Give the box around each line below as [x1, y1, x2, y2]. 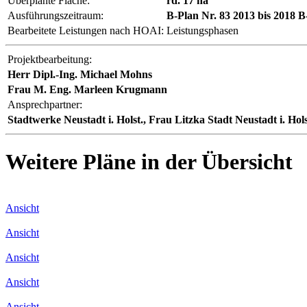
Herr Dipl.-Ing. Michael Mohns [8, 68, 152, 80]
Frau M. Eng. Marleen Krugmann [8, 83, 167, 95]
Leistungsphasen [167, 24, 238, 36]
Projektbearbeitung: [8, 53, 92, 65]
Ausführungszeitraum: [8, 9, 103, 21]
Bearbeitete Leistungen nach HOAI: [8, 24, 164, 36]
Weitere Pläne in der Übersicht [5, 149, 293, 175]
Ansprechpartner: [8, 98, 82, 110]
